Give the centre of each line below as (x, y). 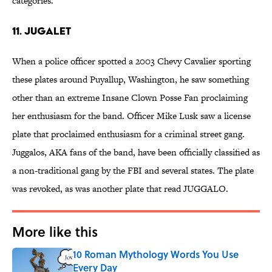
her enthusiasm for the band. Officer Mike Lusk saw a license (131, 116)
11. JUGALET (42, 31)
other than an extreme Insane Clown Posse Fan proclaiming (130, 98)
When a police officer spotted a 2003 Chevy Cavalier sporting (131, 61)
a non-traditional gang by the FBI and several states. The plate (133, 171)
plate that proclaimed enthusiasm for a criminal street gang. (128, 134)
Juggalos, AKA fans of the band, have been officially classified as (136, 152)
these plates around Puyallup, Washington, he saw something (131, 80)
